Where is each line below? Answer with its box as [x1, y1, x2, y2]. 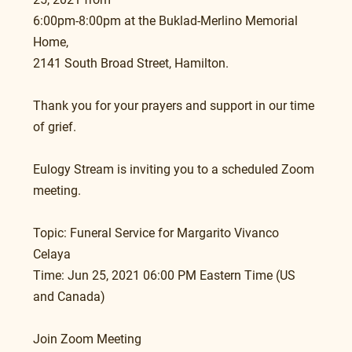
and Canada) [33, 288, 105, 304]
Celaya [33, 246, 71, 262]
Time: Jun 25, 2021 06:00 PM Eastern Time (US [33, 267, 299, 283]
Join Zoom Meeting [33, 331, 141, 346]
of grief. [33, 119, 76, 134]
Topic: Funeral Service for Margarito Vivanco [33, 225, 282, 240]
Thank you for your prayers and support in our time [33, 97, 317, 113]
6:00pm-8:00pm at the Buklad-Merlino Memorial [33, 13, 301, 28]
